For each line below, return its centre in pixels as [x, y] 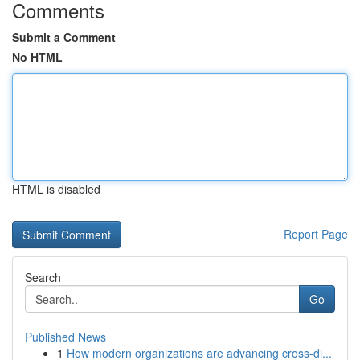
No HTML [37, 57]
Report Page [316, 234]
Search [43, 277]
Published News [65, 337]
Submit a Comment [64, 37]
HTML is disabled [56, 189]
